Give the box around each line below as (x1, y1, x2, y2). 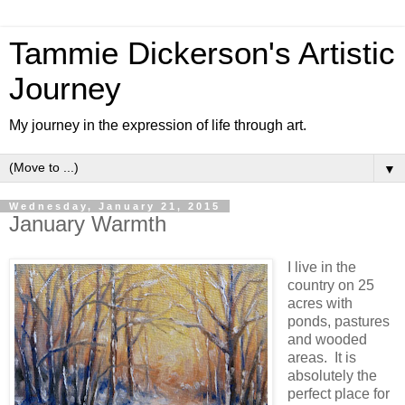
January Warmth (9, 212, 166, 236)
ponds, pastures (287, 313, 390, 329)
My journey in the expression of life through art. (9, 118, 306, 133)
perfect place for (287, 385, 390, 401)
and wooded (287, 331, 367, 347)
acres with (287, 295, 353, 311)
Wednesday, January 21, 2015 (9, 201, 221, 212)
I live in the (287, 259, 356, 275)
